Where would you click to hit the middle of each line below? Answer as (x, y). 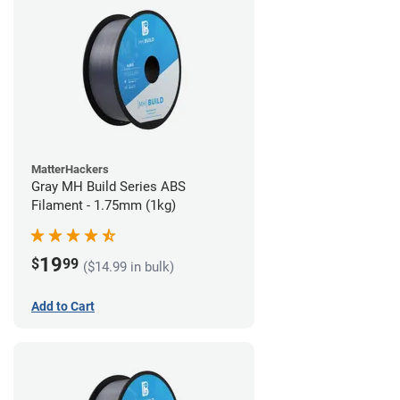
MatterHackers (70, 170)
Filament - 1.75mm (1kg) (104, 206)
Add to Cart (63, 307)
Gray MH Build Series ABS (108, 187)
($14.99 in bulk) (129, 267)
